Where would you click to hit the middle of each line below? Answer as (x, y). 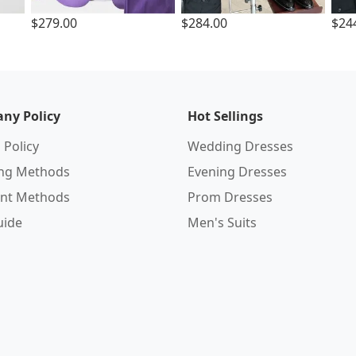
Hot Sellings (225, 116)
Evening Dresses (237, 172)
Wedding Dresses (240, 146)
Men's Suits (222, 222)
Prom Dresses (230, 197)
